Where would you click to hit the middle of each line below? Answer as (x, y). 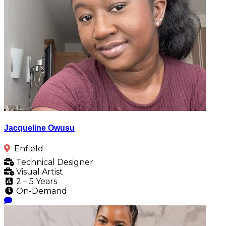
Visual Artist (39, 172)
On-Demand (41, 191)
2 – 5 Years (36, 181)
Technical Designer (54, 162)
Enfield (29, 148)
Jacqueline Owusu (39, 128)
